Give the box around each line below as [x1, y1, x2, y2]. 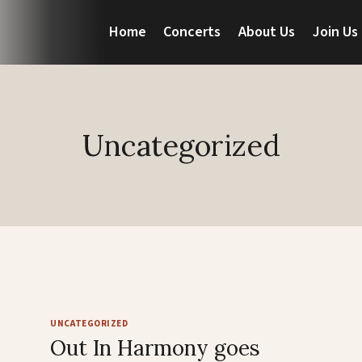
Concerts [163, 22, 221, 42]
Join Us [312, 22, 358, 42]
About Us [238, 22, 296, 42]
